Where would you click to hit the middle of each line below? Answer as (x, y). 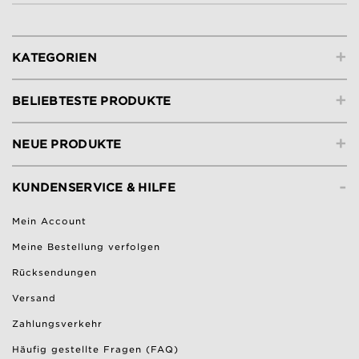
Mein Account (49, 222)
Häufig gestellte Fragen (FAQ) (95, 350)
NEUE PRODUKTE (67, 145)
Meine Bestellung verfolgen (86, 247)
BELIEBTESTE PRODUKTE (92, 101)
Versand (34, 298)
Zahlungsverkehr (57, 324)
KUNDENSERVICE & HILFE (94, 188)
